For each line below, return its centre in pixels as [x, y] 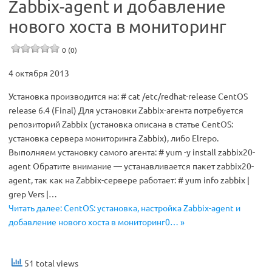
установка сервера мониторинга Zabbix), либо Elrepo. [114, 138]
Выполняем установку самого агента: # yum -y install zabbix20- [132, 152]
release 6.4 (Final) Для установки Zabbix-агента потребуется [126, 110]
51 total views [50, 263]
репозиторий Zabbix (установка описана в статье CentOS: [121, 124]
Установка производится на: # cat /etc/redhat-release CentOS [128, 96]
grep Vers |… [33, 194]
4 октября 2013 [39, 73]
